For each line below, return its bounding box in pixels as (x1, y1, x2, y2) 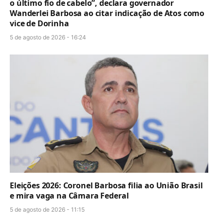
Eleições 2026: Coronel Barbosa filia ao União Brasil (10, 180, 203, 191)
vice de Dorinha (10, 18, 69, 29)
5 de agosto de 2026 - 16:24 (10, 33, 86, 41)
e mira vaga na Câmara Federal (10, 190, 129, 201)
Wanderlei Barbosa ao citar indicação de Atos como (10, 7, 205, 18)
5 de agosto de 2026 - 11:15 (10, 205, 85, 213)
